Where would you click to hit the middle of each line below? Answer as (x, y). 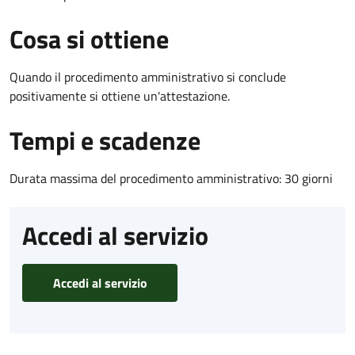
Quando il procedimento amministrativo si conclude (148, 76)
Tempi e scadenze (105, 140)
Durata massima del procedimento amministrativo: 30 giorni (171, 178)
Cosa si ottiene (89, 38)
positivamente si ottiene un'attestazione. (120, 95)
